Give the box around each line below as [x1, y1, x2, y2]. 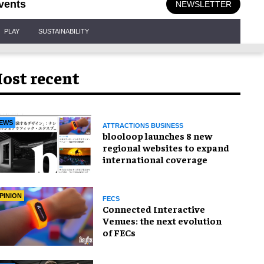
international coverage [103, 153, 207, 165]
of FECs [103, 226, 136, 238]
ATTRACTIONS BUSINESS [103, 121, 183, 129]
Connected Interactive [103, 202, 205, 214]
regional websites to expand [103, 141, 229, 153]
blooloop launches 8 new [103, 129, 212, 141]
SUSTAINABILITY [38, 27, 89, 35]
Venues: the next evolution [103, 214, 222, 226]
